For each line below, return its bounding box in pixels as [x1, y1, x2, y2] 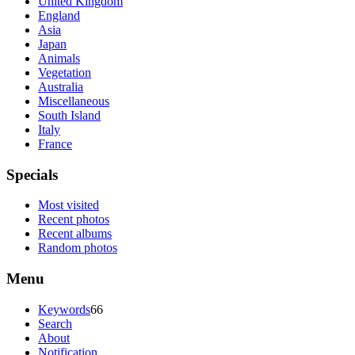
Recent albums [38, 227, 112, 241]
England [38, 8, 80, 22]
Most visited [38, 198, 99, 212]
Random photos [38, 241, 117, 255]
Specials [6, 166, 58, 183]
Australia [38, 79, 83, 94]
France [38, 136, 72, 151]
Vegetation [38, 65, 91, 79]
